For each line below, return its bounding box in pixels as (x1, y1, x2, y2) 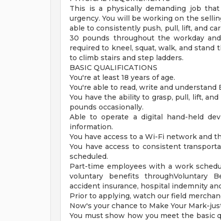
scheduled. (70, 152, 108, 161)
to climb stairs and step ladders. (70, 53, 184, 62)
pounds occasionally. (70, 103, 144, 111)
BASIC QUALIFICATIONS (70, 63, 157, 72)
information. (70, 122, 113, 131)
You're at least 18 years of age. (70, 73, 175, 82)
